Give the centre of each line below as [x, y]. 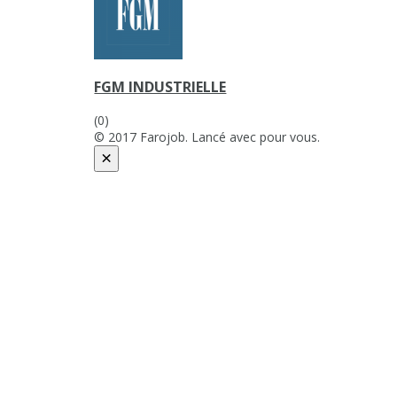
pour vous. [290, 136]
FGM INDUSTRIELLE [160, 87]
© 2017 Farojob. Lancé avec [177, 136]
